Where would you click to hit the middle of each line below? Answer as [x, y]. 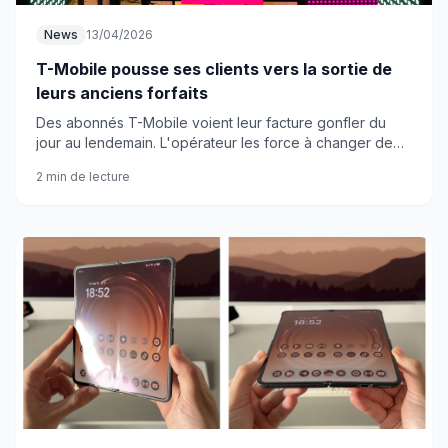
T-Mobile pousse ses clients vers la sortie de [214, 69]
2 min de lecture [83, 176]
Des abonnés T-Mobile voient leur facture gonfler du [211, 122]
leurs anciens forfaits [122, 93]
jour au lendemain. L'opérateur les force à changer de [214, 142]
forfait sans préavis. [100, 162]
